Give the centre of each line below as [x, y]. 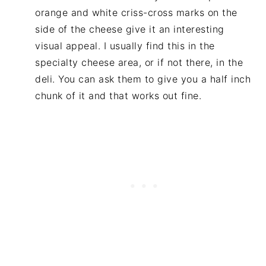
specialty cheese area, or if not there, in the [139, 62]
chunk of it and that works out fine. [118, 95]
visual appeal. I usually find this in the [125, 45]
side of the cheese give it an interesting [130, 29]
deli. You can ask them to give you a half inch [143, 79]
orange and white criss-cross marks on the [136, 12]
